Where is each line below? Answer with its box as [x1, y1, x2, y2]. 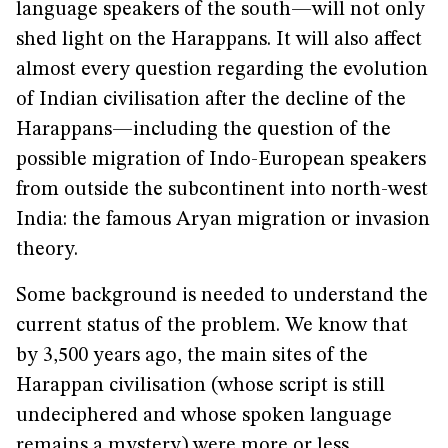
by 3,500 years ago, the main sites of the [16, 346, 368, 366]
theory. [16, 240, 78, 260]
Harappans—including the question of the [16, 120, 391, 140]
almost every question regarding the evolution [16, 60, 428, 80]
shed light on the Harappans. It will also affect [16, 30, 422, 50]
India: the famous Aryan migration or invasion [16, 210, 430, 230]
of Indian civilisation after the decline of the [16, 90, 406, 110]
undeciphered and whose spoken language [16, 406, 392, 426]
